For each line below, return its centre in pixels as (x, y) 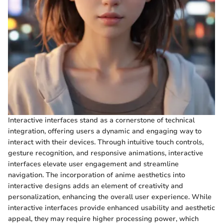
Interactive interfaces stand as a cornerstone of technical (101, 120)
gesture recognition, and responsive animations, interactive (106, 153)
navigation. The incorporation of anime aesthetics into (97, 175)
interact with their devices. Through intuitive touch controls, (106, 142)
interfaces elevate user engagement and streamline (93, 164)
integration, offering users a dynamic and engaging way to (105, 131)
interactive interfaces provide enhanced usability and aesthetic (111, 208)
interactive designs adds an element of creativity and (96, 186)
